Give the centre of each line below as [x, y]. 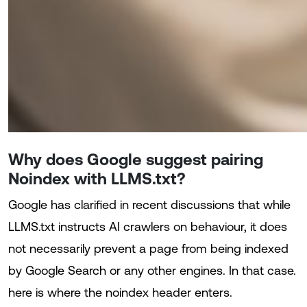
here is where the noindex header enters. [120, 292]
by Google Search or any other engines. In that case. [152, 270]
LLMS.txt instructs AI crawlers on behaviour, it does [148, 226]
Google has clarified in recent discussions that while [149, 205]
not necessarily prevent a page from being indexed [148, 248]
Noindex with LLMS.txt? [97, 179]
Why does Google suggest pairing [136, 159]
